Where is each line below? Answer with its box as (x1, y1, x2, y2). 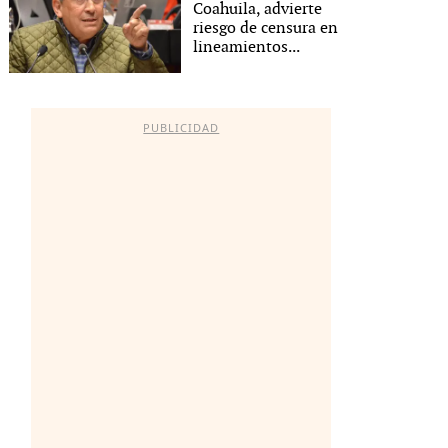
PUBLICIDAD (143, 120, 220, 135)
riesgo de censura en (193, 18, 339, 38)
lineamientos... (193, 37, 301, 57)
